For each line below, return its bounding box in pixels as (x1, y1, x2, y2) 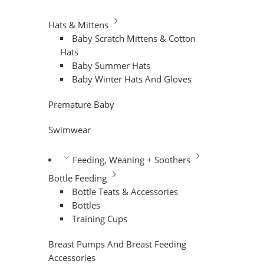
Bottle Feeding (48, 172, 107, 184)
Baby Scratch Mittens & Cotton (72, 32, 196, 44)
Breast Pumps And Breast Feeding (48, 238, 186, 250)
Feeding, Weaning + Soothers (72, 154, 190, 166)
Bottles (72, 199, 101, 211)
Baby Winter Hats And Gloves (72, 73, 192, 85)
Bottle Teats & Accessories (72, 186, 179, 197)
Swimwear (48, 124, 91, 136)
